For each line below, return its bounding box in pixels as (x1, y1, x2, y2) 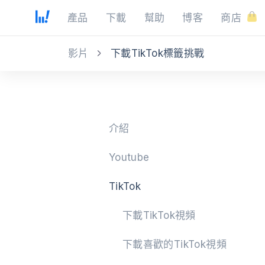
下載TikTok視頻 (122, 209, 196, 221)
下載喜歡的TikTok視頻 (122, 238, 227, 250)
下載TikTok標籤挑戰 (110, 47, 205, 59)
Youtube (108, 151, 150, 163)
